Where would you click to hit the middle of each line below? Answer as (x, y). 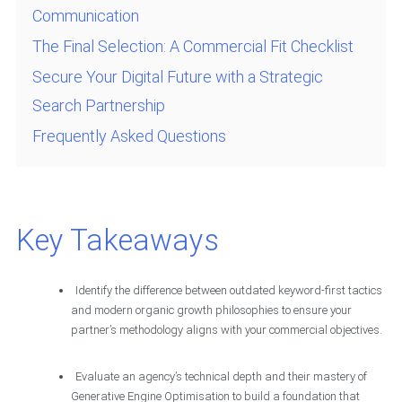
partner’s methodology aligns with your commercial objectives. (226, 330)
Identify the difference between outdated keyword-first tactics (228, 291)
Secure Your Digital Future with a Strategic (177, 77)
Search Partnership (98, 106)
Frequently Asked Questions (129, 136)
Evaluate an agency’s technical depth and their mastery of (221, 377)
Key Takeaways (117, 240)
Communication (85, 16)
